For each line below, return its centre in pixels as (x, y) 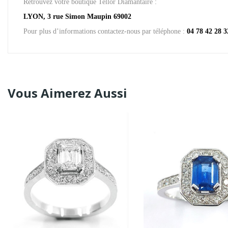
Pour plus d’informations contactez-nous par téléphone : (105, 31)
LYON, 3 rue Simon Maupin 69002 (77, 16)
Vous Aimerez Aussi (67, 93)
